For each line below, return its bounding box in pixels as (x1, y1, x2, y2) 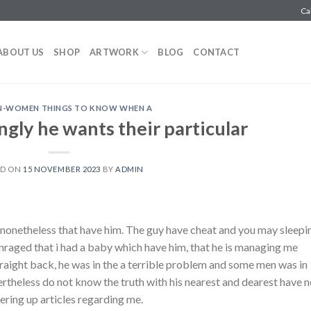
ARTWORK (90, 47, 139, 58)
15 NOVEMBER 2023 (23, 164, 101, 174)
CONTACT (193, 47, 240, 58)
